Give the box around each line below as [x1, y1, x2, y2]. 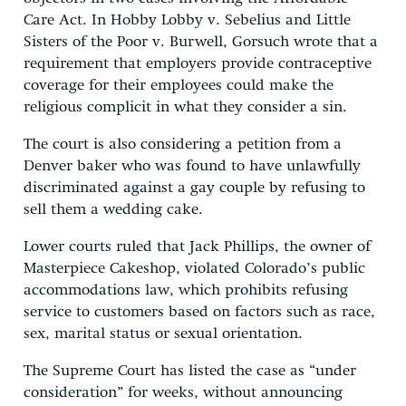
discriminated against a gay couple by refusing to [24, 179, 365, 196]
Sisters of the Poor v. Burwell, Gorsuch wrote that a [24, 34, 378, 50]
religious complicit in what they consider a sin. [24, 99, 347, 115]
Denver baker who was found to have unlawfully [24, 158, 361, 174]
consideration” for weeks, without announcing [24, 384, 343, 401]
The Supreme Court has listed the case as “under [24, 362, 356, 379]
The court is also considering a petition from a [24, 136, 342, 152]
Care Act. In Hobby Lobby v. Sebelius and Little [24, 12, 351, 28]
